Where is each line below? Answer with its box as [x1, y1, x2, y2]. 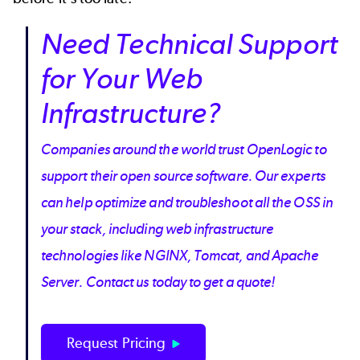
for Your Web [41, 61, 202, 96]
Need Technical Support [41, 27, 337, 62]
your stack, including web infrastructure [41, 220, 274, 239]
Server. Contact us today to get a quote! [41, 273, 278, 292]
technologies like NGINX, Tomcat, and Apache [41, 247, 319, 265]
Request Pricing [67, 333, 166, 352]
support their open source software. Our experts [41, 167, 325, 186]
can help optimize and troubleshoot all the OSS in [41, 194, 333, 212]
